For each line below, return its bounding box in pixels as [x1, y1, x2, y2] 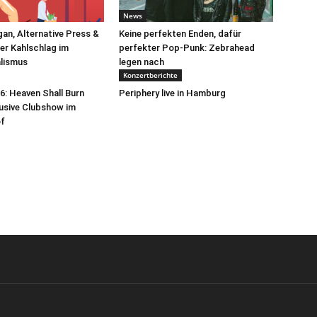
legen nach [119, 56, 164, 67]
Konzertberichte [123, 69, 178, 80]
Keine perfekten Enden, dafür [119, 28, 241, 39]
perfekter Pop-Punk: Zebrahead [119, 42, 255, 53]
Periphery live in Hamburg [119, 87, 226, 98]
